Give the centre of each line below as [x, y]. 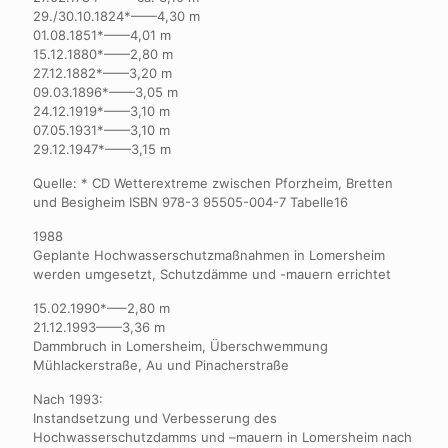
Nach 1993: [68, 399]
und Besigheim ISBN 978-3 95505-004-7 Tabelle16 [190, 202]
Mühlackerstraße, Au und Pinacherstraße [161, 365]
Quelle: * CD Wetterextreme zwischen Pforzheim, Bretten [213, 183]
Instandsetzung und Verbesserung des [155, 418]
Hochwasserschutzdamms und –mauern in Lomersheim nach [222, 437]
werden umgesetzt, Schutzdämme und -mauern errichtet [212, 274]
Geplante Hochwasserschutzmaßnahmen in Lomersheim [209, 255]
